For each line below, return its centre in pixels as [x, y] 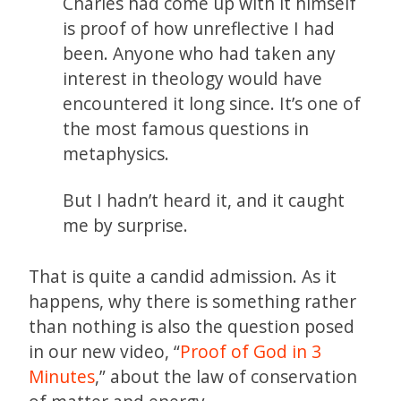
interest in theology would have [193, 78]
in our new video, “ [104, 351]
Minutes [62, 376]
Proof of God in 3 [251, 351]
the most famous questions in [186, 128]
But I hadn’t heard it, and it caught [204, 200]
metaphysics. [116, 153]
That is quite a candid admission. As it [183, 276]
